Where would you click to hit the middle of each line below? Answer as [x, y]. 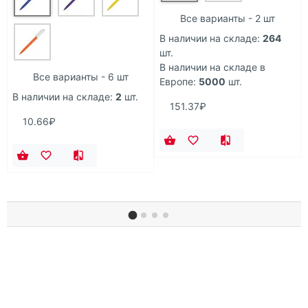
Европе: [178, 82]
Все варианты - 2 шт [228, 19]
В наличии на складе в [212, 67]
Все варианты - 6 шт [80, 77]
